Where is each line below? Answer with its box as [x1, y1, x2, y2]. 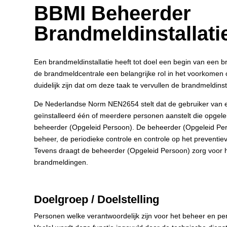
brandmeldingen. [34, 158, 89, 167]
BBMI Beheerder [34, 2, 192, 25]
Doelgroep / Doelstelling [34, 193, 160, 206]
